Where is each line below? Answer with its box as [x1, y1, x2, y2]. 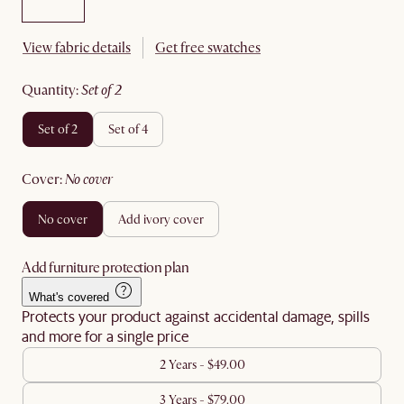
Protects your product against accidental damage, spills [22, 306, 370, 326]
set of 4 [115, 122, 148, 138]
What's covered [29, 289, 109, 304]
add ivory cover [126, 211, 204, 227]
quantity [33, 81, 76, 99]
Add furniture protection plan [22, 258, 189, 277]
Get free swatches [155, 39, 261, 57]
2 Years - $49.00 [159, 356, 245, 372]
